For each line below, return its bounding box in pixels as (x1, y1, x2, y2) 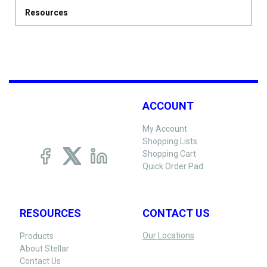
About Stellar (19, 243, 69, 253)
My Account (142, 123, 187, 133)
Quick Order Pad (142, 161, 203, 171)
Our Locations (142, 230, 194, 240)
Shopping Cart (142, 148, 196, 159)
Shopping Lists (142, 136, 197, 146)
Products (19, 231, 54, 241)
